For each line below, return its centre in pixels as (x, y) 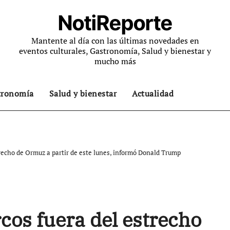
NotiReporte (115, 23)
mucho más (115, 61)
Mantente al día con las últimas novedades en (115, 41)
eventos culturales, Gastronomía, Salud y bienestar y (115, 51)
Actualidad (153, 93)
